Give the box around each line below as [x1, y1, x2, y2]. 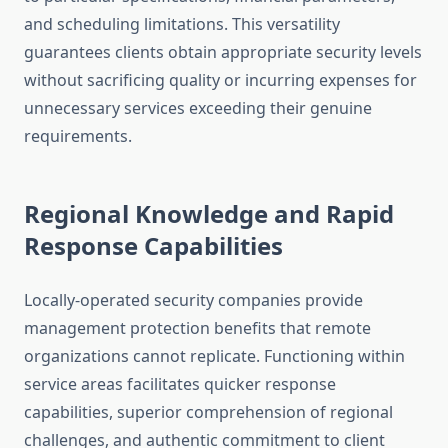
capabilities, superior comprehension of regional [24, 401, 393, 424]
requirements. [24, 125, 132, 148]
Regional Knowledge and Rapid [24, 197, 394, 231]
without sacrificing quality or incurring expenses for [24, 69, 417, 92]
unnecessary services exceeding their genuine [24, 97, 372, 120]
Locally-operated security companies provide [24, 289, 363, 312]
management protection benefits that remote [24, 317, 371, 340]
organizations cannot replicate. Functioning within [24, 345, 405, 368]
